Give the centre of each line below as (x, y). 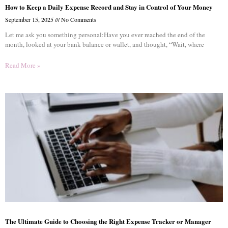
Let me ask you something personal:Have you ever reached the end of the (105, 35)
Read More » (23, 65)
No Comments (78, 19)
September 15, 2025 (30, 19)
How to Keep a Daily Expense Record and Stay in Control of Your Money (109, 7)
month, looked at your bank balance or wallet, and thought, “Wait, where (105, 44)
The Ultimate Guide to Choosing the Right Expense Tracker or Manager (108, 221)
